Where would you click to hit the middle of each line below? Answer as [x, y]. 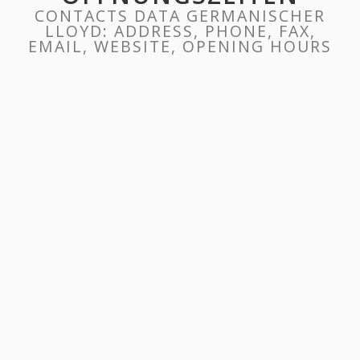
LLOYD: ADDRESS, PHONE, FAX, [180, 31]
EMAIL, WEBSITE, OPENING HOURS [180, 46]
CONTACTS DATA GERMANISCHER [180, 16]
